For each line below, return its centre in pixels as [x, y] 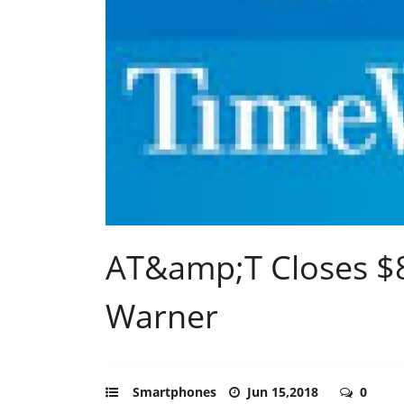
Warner [162, 316]
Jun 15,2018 [285, 391]
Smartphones [174, 391]
